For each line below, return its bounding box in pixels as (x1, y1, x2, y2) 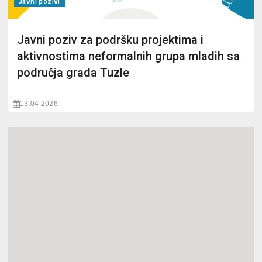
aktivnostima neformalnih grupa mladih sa (17, 49, 240, 63)
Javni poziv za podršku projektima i (17, 33, 204, 47)
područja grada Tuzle (17, 65, 129, 80)
